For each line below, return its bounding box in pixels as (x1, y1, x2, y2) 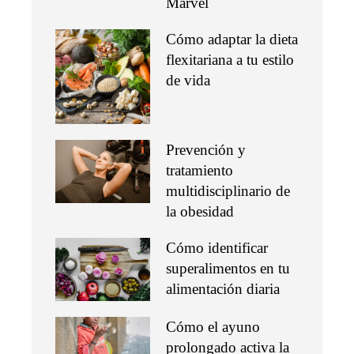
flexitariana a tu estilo (166, 51, 294, 68)
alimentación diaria (166, 280, 280, 297)
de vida (166, 71, 210, 88)
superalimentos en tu (166, 259, 290, 277)
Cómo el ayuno (166, 318, 260, 335)
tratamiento (166, 161, 233, 179)
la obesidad (166, 202, 234, 220)
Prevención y (166, 141, 246, 158)
